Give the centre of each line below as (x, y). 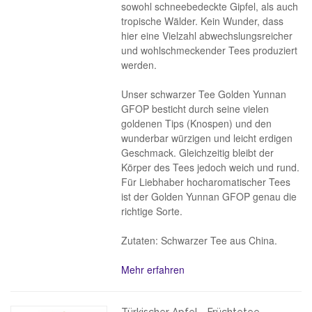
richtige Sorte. (152, 211)
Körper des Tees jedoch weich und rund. (211, 167)
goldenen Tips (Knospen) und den (197, 123)
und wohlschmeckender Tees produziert (210, 50)
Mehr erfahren (153, 270)
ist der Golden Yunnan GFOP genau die (209, 196)
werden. (139, 65)
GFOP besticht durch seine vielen (195, 109)
